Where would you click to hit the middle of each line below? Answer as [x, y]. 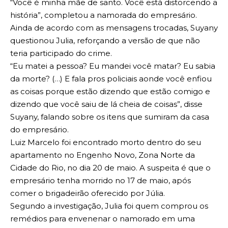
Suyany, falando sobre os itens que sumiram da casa [110, 117]
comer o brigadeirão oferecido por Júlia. [88, 193]
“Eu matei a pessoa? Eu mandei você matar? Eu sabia [113, 66]
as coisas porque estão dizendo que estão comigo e [110, 92]
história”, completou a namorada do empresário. [104, 15]
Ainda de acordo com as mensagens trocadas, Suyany [114, 28]
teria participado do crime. [61, 53]
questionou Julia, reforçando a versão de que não [105, 41]
